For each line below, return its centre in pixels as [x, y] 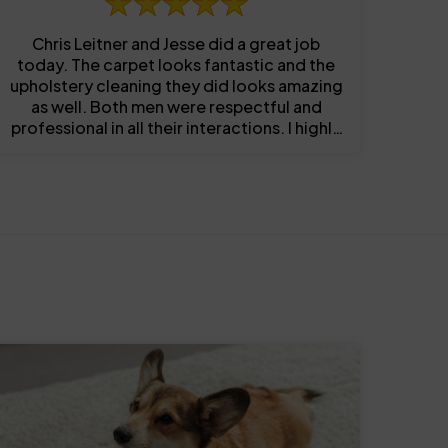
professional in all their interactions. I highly [176, 128]
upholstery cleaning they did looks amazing [176, 86]
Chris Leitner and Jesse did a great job [176, 44]
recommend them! [176, 149]
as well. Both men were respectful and [176, 107]
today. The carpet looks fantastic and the [176, 65]
